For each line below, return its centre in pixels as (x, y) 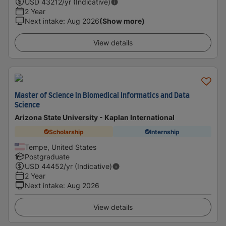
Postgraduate (47, 157)
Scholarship (66, 132)
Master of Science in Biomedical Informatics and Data (102, 96)
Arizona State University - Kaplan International (95, 117)
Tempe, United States (61, 147)
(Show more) (122, 21)
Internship (165, 132)
